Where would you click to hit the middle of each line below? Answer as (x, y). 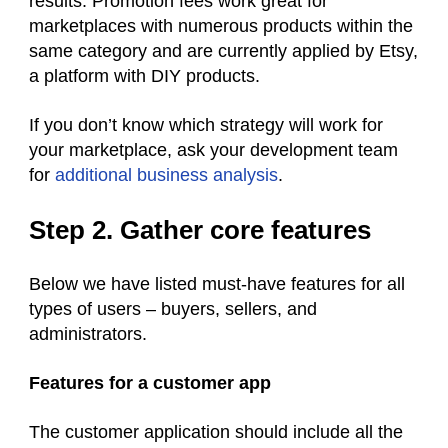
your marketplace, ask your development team (213, 150)
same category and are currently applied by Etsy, (223, 51)
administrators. (90, 334)
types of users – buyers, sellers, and (173, 309)
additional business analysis (166, 175)
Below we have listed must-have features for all (217, 284)
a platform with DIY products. (149, 76)
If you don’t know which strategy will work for (206, 125)
